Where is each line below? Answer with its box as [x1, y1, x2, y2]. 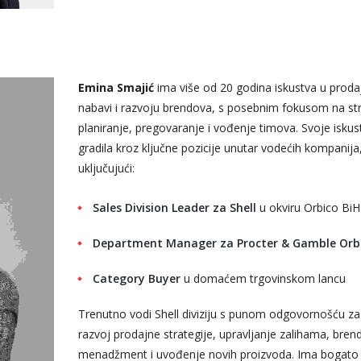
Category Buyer [92, 271, 180, 287]
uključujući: [77, 160, 135, 176]
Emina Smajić [77, 80, 157, 96]
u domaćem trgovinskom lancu [180, 271, 346, 287]
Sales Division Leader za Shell [92, 200, 256, 216]
